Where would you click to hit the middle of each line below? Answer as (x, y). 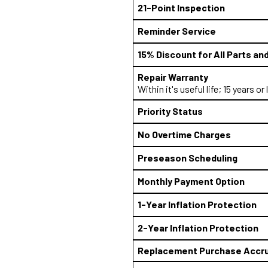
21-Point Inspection (181, 7)
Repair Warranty (173, 77)
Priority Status (170, 111)
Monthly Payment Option (191, 181)
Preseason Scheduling (188, 158)
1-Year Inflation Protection (197, 204)
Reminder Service (177, 31)
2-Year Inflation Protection (198, 228)
